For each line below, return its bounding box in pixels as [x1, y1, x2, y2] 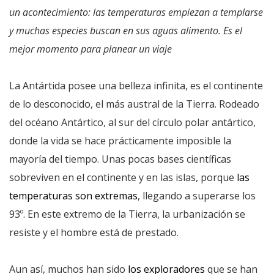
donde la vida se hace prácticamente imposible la [9, 134, 231, 147]
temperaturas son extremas [9, 189, 138, 202]
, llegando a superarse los [138, 189, 256, 202]
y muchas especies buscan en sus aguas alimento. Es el [9, 24, 242, 37]
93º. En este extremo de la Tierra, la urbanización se [9, 207, 245, 221]
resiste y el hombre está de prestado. [9, 226, 179, 239]
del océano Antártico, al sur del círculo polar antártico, [9, 116, 256, 129]
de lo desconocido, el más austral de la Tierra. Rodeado [9, 97, 259, 111]
